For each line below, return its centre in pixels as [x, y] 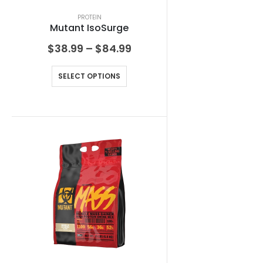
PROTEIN [89, 18]
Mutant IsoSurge [89, 28]
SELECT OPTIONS [89, 76]
